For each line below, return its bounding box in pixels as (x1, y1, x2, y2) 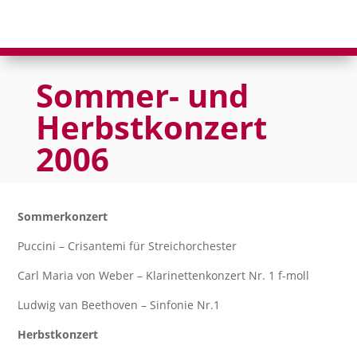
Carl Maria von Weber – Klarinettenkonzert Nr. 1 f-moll (18, 268, 310, 283)
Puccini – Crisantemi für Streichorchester (18, 238, 237, 253)
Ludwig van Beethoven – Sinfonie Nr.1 (18, 297, 221, 312)
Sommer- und (35, 73, 249, 117)
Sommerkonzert (18, 209, 108, 224)
